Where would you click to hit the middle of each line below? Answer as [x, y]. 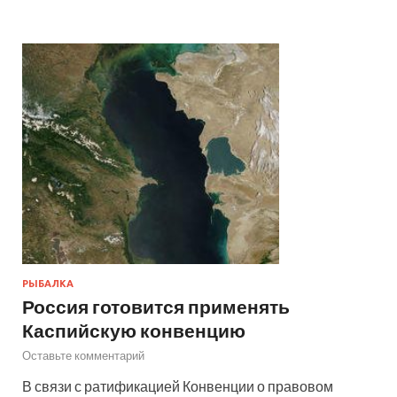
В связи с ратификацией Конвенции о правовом [178, 385]
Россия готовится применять [156, 306]
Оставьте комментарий [83, 355]
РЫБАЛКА [48, 283]
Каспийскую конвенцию [134, 330]
